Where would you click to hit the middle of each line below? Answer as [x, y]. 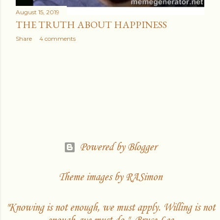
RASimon [143, 177]
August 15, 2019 [38, 12]
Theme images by [92, 177]
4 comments [57, 39]
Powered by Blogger [118, 147]
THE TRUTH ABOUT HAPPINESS [91, 25]
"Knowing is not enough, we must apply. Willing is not [110, 208]
